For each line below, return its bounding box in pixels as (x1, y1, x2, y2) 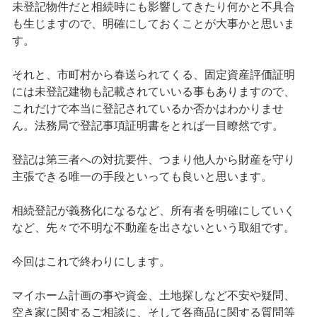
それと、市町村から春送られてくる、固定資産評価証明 (11, 68, 295, 81)
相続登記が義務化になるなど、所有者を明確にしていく (11, 204, 295, 217)
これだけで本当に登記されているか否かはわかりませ (11, 102, 284, 115)
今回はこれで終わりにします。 (11, 255, 171, 267)
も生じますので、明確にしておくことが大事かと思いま (11, 17, 295, 30)
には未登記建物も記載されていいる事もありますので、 (11, 85, 295, 98)
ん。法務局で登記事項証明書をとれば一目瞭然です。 (11, 119, 284, 132)
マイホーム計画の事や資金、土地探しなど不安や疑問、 (11, 289, 295, 301)
